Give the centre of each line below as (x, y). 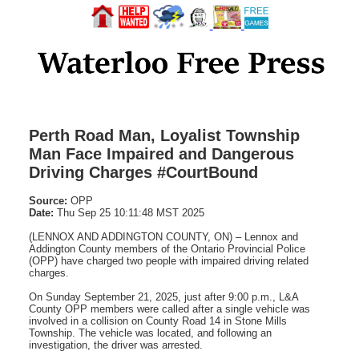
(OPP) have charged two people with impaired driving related (169, 260)
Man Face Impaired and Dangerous (161, 153)
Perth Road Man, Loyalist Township (164, 135)
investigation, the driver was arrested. (116, 345)
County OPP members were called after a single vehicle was (169, 309)
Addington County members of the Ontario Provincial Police (167, 248)
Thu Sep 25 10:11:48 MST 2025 (129, 212)
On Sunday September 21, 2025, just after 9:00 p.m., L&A (164, 296)
